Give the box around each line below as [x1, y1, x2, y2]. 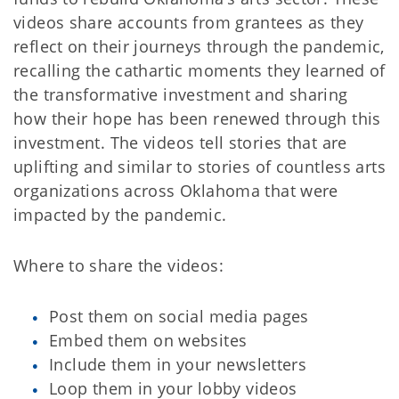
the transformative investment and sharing [13, 84, 348, 106]
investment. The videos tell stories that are [13, 132, 347, 154]
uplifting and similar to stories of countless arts [13, 156, 387, 178]
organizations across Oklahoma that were [13, 180, 338, 202]
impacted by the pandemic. [13, 204, 227, 226]
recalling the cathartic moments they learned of [13, 60, 386, 82]
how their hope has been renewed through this [13, 108, 381, 130]
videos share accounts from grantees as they [13, 12, 364, 34]
